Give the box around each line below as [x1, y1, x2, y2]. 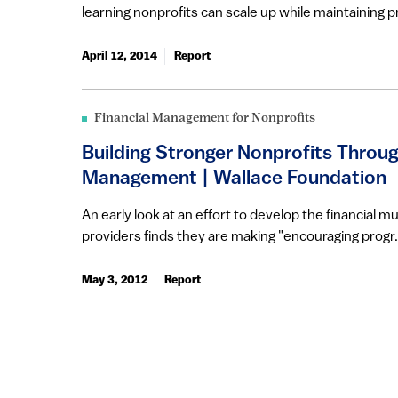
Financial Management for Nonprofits [94, 111, 315, 125]
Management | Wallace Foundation [82, 168, 386, 189]
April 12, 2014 [82, 50, 157, 62]
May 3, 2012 [82, 274, 147, 286]
